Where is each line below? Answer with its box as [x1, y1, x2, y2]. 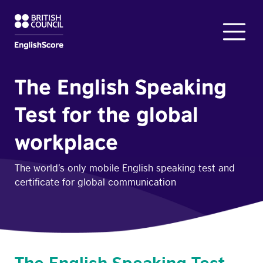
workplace [15, 129, 118, 154]
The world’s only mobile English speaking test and [15, 160, 235, 174]
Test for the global [15, 101, 198, 127]
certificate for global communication [15, 174, 176, 188]
